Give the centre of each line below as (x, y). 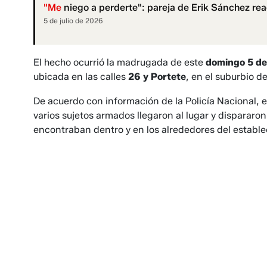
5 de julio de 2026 (73, 21)
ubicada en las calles (81, 77)
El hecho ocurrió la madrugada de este (119, 63)
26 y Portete (157, 77)
